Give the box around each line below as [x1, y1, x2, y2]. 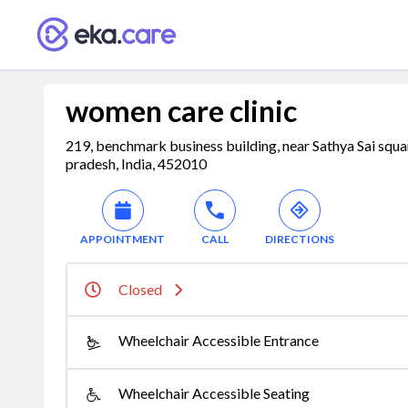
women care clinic [66, 93, 297, 128]
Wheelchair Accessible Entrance [118, 331, 319, 349]
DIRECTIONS [265, 232, 334, 246]
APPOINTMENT [80, 232, 165, 246]
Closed [118, 280, 162, 298]
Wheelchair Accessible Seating [118, 384, 310, 402]
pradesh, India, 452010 [66, 155, 207, 172]
